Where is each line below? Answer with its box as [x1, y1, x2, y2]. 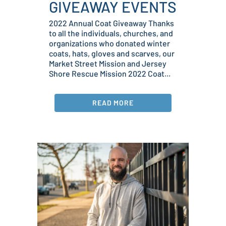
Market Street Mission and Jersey [49, 59, 166, 69]
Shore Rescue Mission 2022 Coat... [49, 69, 171, 79]
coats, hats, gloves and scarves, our [49, 48, 175, 59]
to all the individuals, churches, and [49, 28, 173, 38]
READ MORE [92, 98, 134, 107]
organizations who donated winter [49, 38, 170, 48]
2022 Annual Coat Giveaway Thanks [49, 18, 174, 28]
